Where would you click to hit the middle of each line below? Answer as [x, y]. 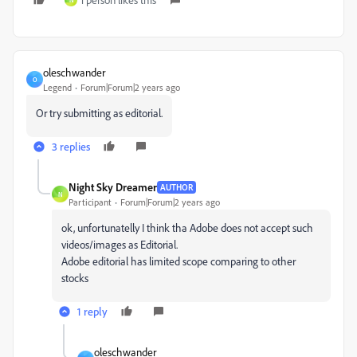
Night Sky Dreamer [113, 187]
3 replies [71, 146]
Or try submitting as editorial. [99, 113]
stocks [75, 278]
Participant [90, 202]
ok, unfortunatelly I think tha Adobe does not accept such [187, 228]
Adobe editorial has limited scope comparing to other [178, 261]
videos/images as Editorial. [120, 244]
